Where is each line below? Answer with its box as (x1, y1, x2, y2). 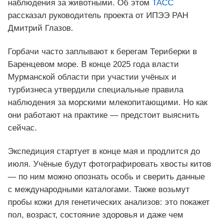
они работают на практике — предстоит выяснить (8, 110, 199, 120)
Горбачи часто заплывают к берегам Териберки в (8, 47, 197, 57)
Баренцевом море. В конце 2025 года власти (8, 60, 179, 69)
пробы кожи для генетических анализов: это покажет (8, 197, 210, 207)
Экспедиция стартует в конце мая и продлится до (8, 147, 200, 156)
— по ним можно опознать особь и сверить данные (8, 172, 205, 182)
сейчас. (8, 123, 37, 133)
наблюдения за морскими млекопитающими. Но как (8, 98, 207, 108)
